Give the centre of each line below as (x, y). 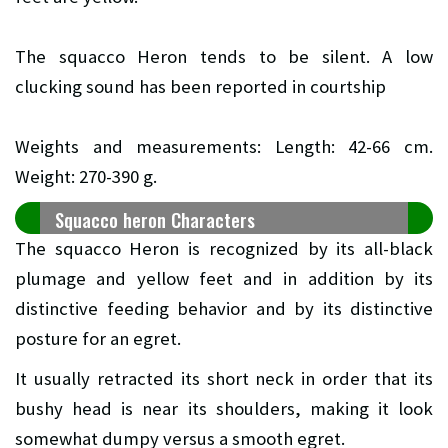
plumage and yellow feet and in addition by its (224, 279)
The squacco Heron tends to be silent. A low (224, 57)
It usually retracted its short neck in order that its (224, 379)
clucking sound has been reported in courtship (200, 87)
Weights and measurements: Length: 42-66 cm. (224, 147)
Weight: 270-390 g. (86, 177)
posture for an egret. (98, 339)
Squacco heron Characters (155, 220)
